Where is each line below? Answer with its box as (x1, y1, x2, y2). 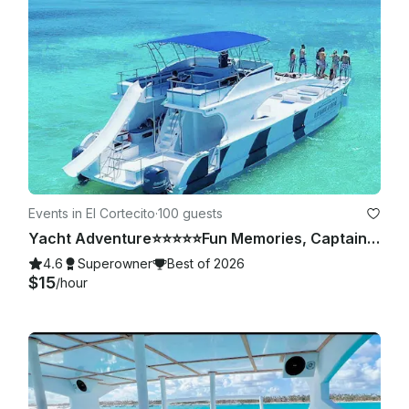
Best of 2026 (167, 255, 245, 271)
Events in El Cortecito (28, 204, 155, 221)
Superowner (78, 255, 152, 271)
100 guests (158, 204, 223, 221)
